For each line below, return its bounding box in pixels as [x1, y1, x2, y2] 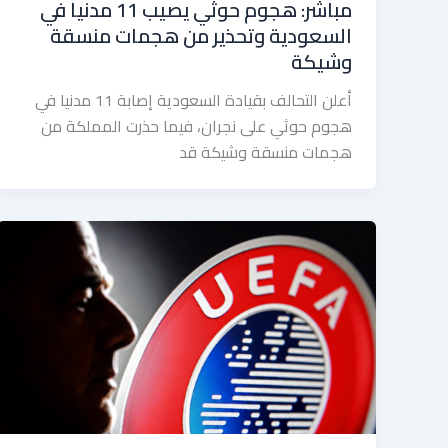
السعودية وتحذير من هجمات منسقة [50, 16, 352, 54]
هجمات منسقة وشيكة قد [179, 136, 352, 167]
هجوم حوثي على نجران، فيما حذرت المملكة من [41, 110, 352, 141]
